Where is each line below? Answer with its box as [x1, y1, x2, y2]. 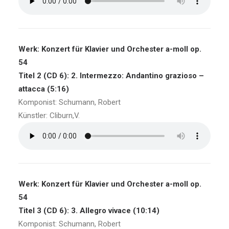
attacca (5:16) [18, 84, 69, 94]
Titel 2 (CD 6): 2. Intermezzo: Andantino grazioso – [18, 71, 204, 80]
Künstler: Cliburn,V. [18, 111, 80, 120]
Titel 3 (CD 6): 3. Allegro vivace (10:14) [18, 206, 159, 215]
